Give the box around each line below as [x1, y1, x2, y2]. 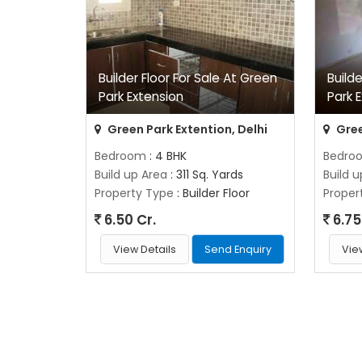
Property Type [95, 185, 174, 201]
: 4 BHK [146, 148, 187, 164]
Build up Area [95, 166, 167, 183]
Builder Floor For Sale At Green [99, 69, 277, 86]
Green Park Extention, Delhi [105, 121, 267, 137]
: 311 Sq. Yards [167, 166, 243, 183]
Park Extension [99, 88, 183, 105]
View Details [113, 242, 177, 256]
